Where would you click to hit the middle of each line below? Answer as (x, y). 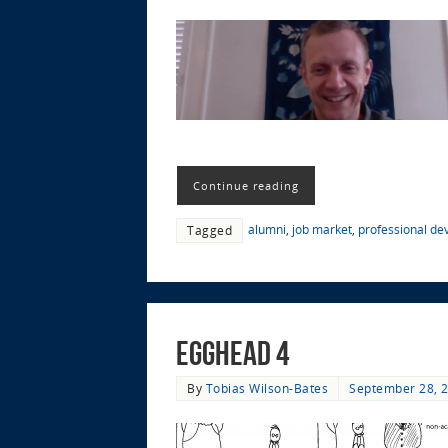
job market (322, 229)
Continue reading (246, 186)
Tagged (209, 230)
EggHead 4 (232, 353)
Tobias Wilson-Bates (266, 387)
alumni (267, 229)
